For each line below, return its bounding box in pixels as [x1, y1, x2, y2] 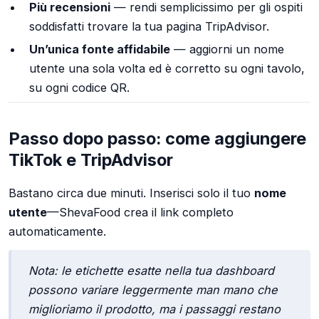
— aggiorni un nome [169, 42, 284, 57]
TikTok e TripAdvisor [9, 149, 173, 170]
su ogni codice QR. [28, 80, 130, 95]
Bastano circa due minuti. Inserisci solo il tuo [9, 186, 254, 201]
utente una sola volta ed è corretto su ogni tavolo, [28, 61, 305, 76]
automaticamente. [9, 224, 106, 239]
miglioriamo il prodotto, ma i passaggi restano [28, 302, 281, 317]
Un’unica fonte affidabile [28, 42, 170, 57]
